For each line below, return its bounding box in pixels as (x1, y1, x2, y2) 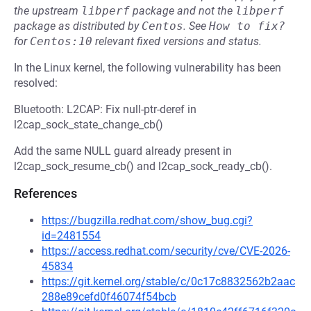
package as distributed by (14, 19, 142, 33)
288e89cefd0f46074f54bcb (42, 290, 176, 303)
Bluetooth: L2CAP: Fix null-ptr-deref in (14, 103, 196, 116)
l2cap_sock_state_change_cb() (14, 118, 163, 131)
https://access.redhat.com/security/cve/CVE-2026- (42, 244, 290, 258)
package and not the (130, 4, 235, 17)
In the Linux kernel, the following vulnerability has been (14, 61, 281, 74)
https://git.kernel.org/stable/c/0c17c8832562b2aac (42, 275, 295, 288)
